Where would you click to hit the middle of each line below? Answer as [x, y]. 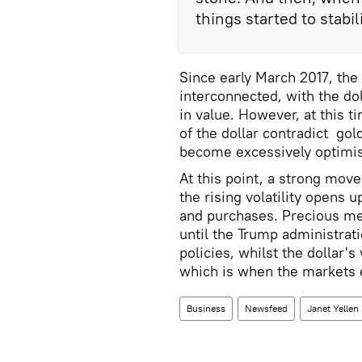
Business [206, 308]
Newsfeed [266, 308]
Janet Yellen [333, 308]
